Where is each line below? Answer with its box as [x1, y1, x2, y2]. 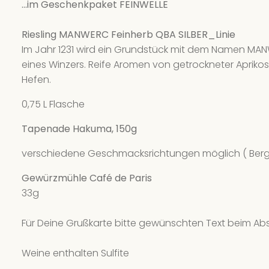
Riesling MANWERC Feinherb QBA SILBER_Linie [22, 28, 235, 41]
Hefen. [22, 73, 51, 86]
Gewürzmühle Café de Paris [22, 171, 152, 185]
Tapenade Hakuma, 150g [22, 122, 137, 136]
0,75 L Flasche [22, 97, 85, 111]
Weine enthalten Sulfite [22, 246, 129, 260]
